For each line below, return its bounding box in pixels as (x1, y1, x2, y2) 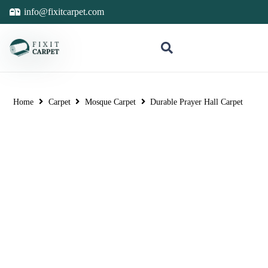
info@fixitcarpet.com (24, 7, 105, 17)
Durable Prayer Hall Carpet (150, 97, 243, 106)
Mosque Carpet (84, 97, 136, 106)
